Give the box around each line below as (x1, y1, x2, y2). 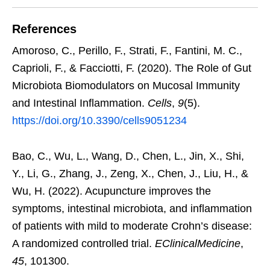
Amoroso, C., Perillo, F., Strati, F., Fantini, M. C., (12, 45, 242, 57)
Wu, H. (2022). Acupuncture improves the (12, 185, 211, 198)
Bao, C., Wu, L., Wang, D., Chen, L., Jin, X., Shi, (12, 150, 244, 163)
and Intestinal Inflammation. (12, 97, 148, 110)
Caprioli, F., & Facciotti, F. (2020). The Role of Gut (12, 62, 251, 75)
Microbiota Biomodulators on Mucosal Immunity (12, 80, 240, 92)
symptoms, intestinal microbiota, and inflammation (12, 202, 252, 215)
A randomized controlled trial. (12, 237, 155, 250)
